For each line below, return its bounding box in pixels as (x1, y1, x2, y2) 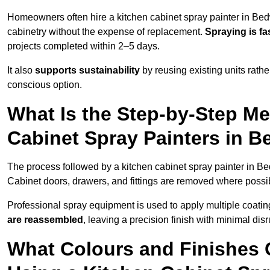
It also (7, 65, 35, 76)
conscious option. (7, 80, 82, 90)
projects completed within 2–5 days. (7, 41, 160, 52)
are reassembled (7, 215, 83, 225)
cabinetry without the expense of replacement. (7, 27, 205, 37)
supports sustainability (35, 65, 140, 76)
